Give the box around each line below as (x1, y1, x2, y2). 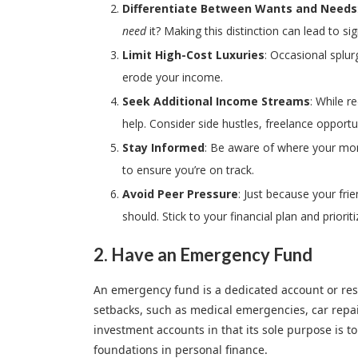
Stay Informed (122, 140, 205, 156)
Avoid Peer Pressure (122, 186, 238, 202)
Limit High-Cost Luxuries (122, 47, 265, 63)
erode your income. (122, 70, 223, 86)
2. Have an (93, 244, 180, 266)
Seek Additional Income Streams (122, 93, 310, 109)
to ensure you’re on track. (122, 162, 254, 178)
